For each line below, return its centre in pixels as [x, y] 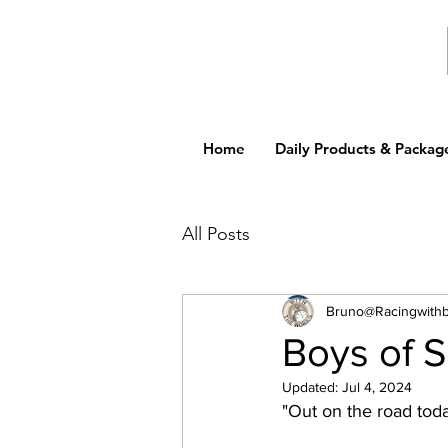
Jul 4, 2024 [377, 387]
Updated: [312, 387]
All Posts [216, 233]
